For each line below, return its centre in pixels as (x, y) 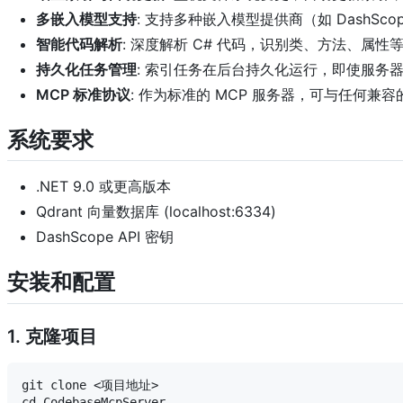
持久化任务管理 (86, 70)
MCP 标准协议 (83, 95)
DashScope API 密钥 (105, 237)
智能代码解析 (79, 45)
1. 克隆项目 (52, 336)
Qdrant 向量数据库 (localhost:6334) (156, 212)
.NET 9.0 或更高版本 (103, 187)
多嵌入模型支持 (86, 19)
